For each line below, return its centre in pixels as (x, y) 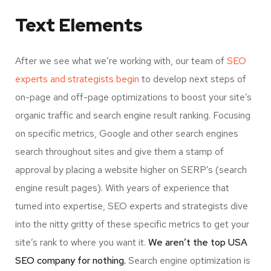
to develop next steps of (193, 79)
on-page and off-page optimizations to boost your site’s (133, 97)
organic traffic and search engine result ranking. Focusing (133, 116)
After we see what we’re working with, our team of (121, 61)
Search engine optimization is (188, 261)
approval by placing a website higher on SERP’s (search (131, 170)
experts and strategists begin (77, 79)
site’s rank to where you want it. (82, 243)
